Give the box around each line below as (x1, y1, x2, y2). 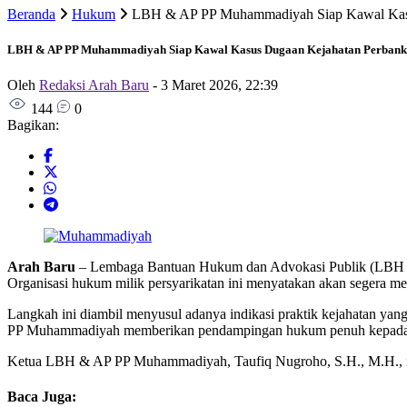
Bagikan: (7, 117, 59, 134)
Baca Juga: (7, 389, 76, 405)
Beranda (7, 5, 55, 22)
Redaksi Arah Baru (39, 77, 149, 94)
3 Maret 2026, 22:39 (161, 77, 278, 94)
